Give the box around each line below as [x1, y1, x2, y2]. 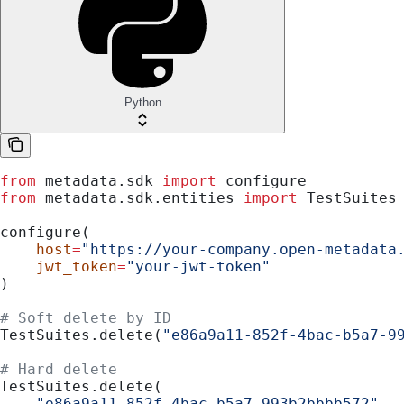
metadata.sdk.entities [36, 188, 243, 207]
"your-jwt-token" [126, 257, 271, 275]
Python [124, 95, 161, 109]
